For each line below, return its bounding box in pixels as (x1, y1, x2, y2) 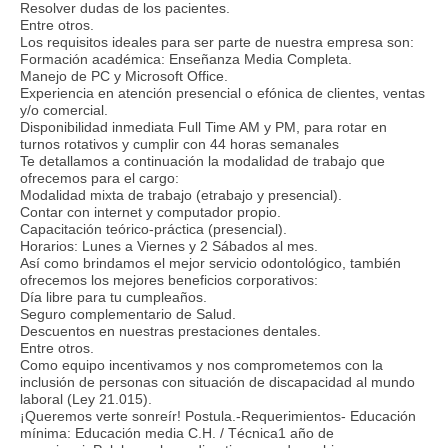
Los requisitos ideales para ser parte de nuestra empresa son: (20, 33, 414, 50)
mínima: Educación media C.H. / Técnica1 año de (20, 424, 334, 441)
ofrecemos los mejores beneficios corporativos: (20, 271, 318, 288)
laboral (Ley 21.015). (20, 390, 152, 407)
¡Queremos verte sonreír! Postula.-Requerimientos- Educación (20, 407, 416, 424)
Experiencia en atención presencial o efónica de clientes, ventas (20, 84, 425, 101)
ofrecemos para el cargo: (20, 169, 179, 186)
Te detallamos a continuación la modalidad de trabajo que (20, 152, 385, 169)
